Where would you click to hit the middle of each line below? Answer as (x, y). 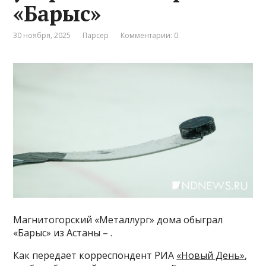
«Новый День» (211, 256)
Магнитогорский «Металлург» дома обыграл (118, 220)
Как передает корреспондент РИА (95, 256)
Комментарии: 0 (150, 36)
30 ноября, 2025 (42, 36)
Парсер (96, 36)
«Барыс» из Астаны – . (63, 233)
